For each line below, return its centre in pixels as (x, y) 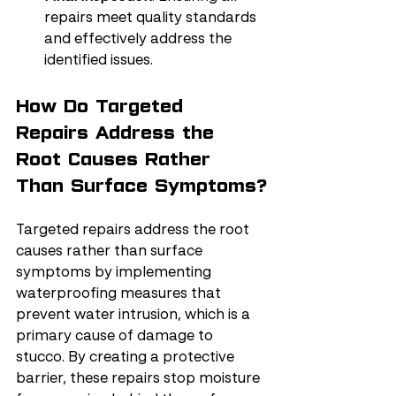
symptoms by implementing (115, 273)
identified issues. (99, 61)
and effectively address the (140, 40)
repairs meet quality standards (152, 19)
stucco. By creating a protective (127, 358)
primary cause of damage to (116, 337)
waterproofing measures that (120, 294)
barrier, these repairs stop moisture (140, 379)
